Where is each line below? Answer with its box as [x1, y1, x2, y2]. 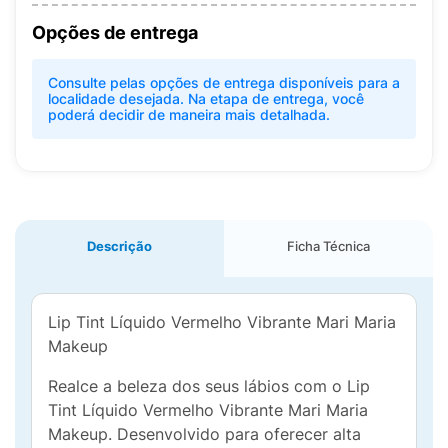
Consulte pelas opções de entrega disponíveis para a [48, 74, 400, 91]
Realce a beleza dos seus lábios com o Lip [48, 376, 370, 396]
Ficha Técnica [287, 238, 370, 254]
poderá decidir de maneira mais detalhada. [48, 106, 330, 123]
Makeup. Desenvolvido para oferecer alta [48, 424, 361, 444]
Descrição [87, 238, 152, 254]
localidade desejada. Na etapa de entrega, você [48, 90, 364, 107]
